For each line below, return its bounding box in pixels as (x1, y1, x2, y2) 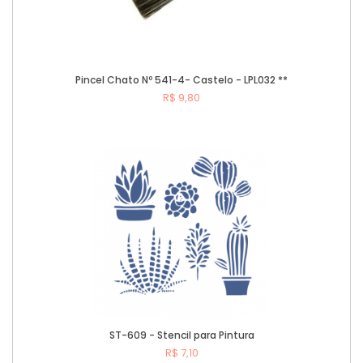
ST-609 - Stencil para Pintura (109, 328, 254, 343)
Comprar (168, 131, 230, 151)
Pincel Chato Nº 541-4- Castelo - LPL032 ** (75, 73, 288, 88)
